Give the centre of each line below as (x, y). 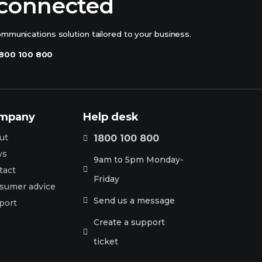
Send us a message (134, 200)
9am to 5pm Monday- (138, 159)
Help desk (111, 117)
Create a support (129, 222)
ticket (106, 241)
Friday (106, 179)
